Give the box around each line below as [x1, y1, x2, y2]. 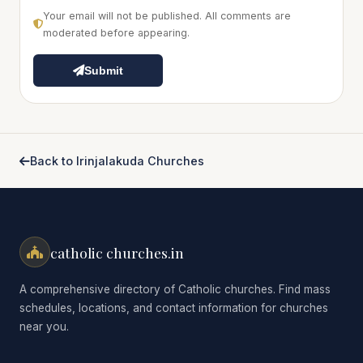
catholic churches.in [50, 242, 184, 262]
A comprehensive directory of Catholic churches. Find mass [19, 283, 331, 296]
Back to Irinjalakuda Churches [30, 154, 204, 168]
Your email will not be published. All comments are [43, 10, 291, 22]
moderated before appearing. [43, 27, 190, 39]
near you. [19, 320, 69, 333]
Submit [84, 64, 123, 77]
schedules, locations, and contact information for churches [19, 301, 328, 314]
